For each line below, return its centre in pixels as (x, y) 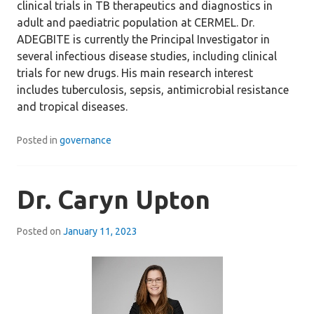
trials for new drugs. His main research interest (135, 73)
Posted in (38, 140)
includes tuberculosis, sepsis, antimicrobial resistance (153, 90)
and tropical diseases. (72, 107)
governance (86, 140)
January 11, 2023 (100, 231)
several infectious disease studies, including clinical (147, 56)
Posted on (40, 231)
